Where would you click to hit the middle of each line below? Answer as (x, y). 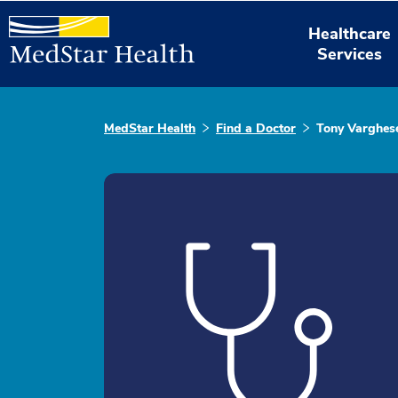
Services (350, 54)
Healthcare (350, 33)
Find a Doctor (256, 128)
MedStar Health (150, 128)
